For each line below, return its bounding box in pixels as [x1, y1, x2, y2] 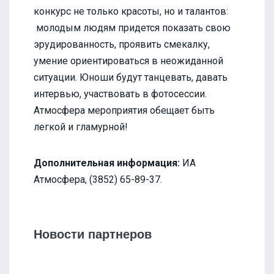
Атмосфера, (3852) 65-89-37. [34, 173, 162, 185]
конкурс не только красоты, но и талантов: [34, 5, 228, 17]
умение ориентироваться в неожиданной [34, 54, 223, 67]
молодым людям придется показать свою [34, 21, 231, 34]
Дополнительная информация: [34, 157, 180, 169]
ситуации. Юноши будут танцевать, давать [34, 71, 228, 83]
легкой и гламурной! [34, 120, 128, 133]
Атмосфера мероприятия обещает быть [34, 104, 215, 116]
